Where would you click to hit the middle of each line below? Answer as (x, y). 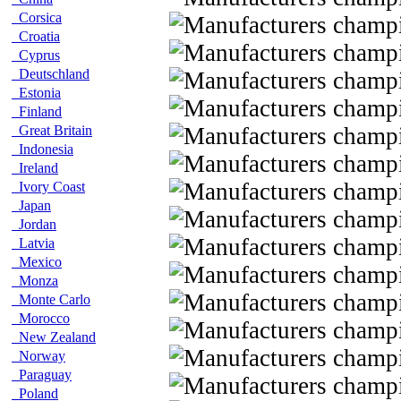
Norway (38, 356)
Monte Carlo (51, 299)
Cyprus (36, 55)
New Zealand (54, 337)
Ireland (35, 168)
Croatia (36, 36)
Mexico (37, 262)
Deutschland (51, 74)
